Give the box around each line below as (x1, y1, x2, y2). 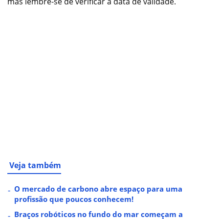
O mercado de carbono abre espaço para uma (14, 184, 182, 194)
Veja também (9, 160, 61, 171)
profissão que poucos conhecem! (14, 194, 133, 204)
